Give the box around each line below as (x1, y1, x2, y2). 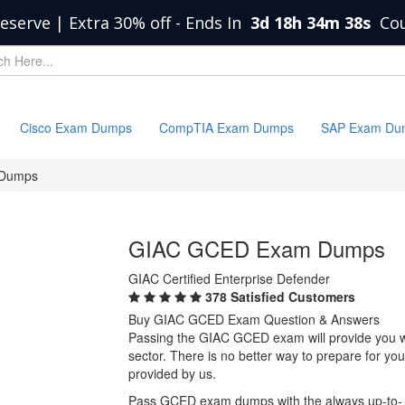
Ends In (185, 12, 246, 33)
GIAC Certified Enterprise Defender (127, 269, 330, 288)
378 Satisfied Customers (204, 287, 355, 306)
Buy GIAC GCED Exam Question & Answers (127, 310, 380, 329)
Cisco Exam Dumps (20, 118, 132, 137)
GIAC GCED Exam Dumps (127, 232, 385, 265)
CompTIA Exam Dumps (159, 118, 294, 137)
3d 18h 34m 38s (250, 12, 375, 33)
